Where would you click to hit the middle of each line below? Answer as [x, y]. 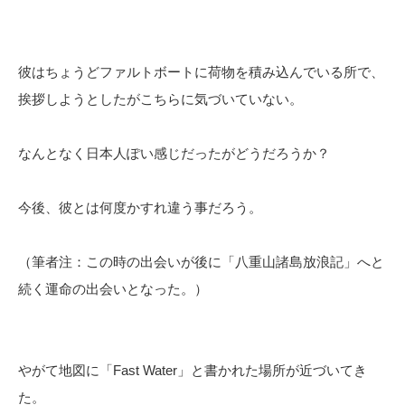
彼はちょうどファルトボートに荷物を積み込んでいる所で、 [201, 72]
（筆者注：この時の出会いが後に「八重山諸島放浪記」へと [201, 262]
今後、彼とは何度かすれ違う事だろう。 [140, 207]
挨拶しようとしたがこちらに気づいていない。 [160, 99]
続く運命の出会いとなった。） [113, 289]
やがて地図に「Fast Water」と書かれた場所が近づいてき [193, 370]
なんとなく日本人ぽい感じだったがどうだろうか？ [174, 153]
